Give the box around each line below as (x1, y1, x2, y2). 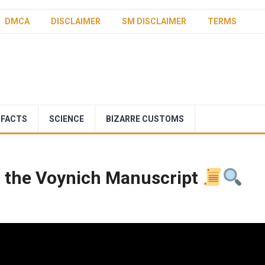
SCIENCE (49, 114, 84, 124)
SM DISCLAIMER (122, 17, 186, 26)
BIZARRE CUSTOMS (106, 114, 184, 124)
